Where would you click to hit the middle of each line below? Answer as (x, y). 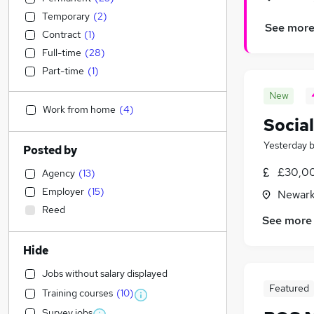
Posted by (50, 150)
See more (287, 221)
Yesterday (285, 145)
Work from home (79, 109)
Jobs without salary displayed (105, 273)
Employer (63, 191)
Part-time (63, 71)
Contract (61, 34)
